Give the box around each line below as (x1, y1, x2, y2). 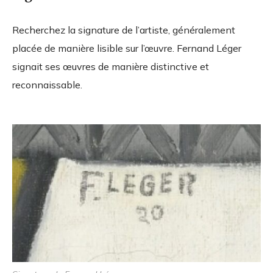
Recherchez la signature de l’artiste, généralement (12, 24, 235, 37)
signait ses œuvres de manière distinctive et (12, 60, 209, 73)
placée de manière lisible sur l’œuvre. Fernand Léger (12, 42, 241, 55)
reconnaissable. (12, 79, 82, 91)
